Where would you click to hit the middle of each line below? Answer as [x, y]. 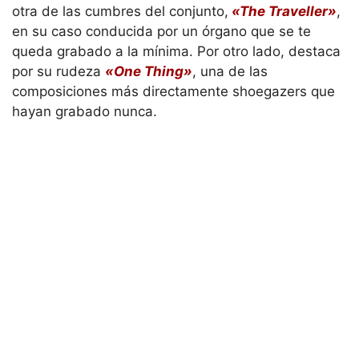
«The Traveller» [282, 11]
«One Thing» [149, 71]
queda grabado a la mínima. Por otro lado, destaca [176, 51]
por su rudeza [58, 71]
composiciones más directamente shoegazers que [173, 91]
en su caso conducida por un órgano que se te [161, 31]
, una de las [230, 71]
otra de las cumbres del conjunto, [120, 11]
